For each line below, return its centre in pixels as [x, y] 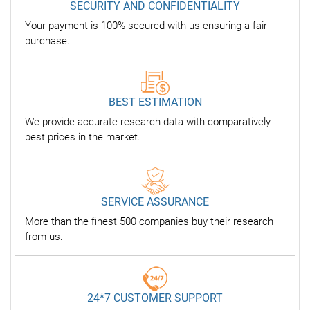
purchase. [47, 41]
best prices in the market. [83, 137]
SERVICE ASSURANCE [155, 202]
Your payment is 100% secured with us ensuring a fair [146, 26]
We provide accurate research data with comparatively [148, 122]
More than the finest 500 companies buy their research [149, 221]
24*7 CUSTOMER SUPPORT [155, 298]
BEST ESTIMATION [155, 102]
